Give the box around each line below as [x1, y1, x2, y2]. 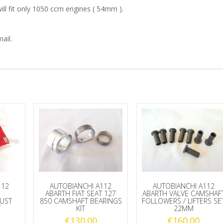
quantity [37, 52, 68, 62]
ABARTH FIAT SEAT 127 [45, 188, 116, 198]
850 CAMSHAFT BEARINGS [39, 196, 122, 206]
